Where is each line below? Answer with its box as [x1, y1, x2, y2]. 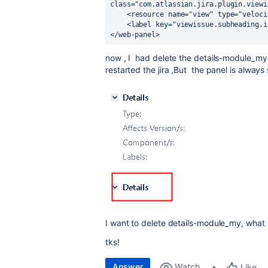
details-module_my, [167, 218, 244, 228]
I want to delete [105, 218, 168, 228]
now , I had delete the [105, 53, 194, 63]
